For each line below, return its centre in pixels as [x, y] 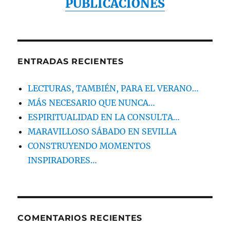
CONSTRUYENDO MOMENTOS [90, 146]
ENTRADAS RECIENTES [71, 61]
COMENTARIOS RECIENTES [80, 218]
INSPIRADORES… [64, 160]
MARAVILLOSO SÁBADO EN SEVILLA [102, 131]
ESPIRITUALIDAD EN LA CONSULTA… [104, 117]
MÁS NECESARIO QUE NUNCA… [92, 102]
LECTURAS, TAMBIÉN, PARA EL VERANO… [113, 88]
